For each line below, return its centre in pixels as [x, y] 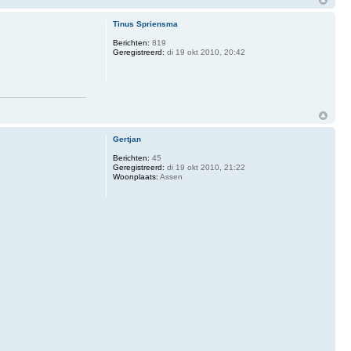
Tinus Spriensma [145, 24]
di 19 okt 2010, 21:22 [204, 168]
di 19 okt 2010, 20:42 [204, 52]
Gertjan [127, 139]
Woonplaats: [135, 177]
